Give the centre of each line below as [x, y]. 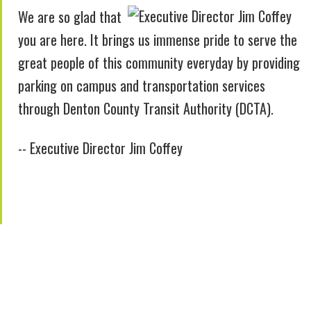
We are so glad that [69, 17]
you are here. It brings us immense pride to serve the [157, 40]
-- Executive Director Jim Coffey [100, 148]
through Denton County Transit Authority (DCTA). [149, 109]
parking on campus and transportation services [141, 86]
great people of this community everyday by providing [159, 63]
